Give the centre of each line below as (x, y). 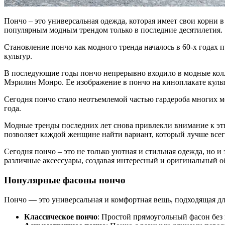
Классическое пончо (61, 216)
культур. (18, 56)
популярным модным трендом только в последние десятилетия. (113, 30)
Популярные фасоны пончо (65, 180)
